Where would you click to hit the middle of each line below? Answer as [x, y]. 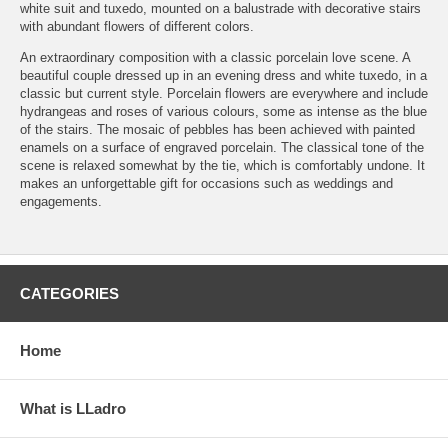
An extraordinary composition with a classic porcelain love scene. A [215, 57]
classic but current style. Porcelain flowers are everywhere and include [224, 93]
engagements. [61, 201]
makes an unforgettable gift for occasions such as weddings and [206, 183]
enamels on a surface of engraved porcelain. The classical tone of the [222, 147]
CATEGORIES [69, 293]
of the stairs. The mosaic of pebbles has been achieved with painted [217, 129]
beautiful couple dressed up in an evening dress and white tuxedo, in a [223, 75]
